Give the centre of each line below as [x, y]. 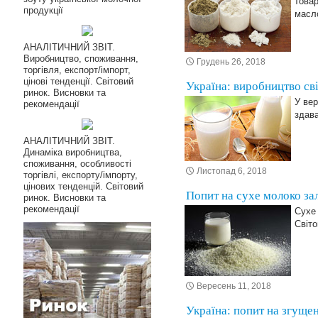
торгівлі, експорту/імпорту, [80, 175]
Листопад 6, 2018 [232, 171]
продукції [43, 10]
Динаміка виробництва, [72, 152]
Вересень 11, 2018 [234, 286]
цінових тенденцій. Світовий [83, 186]
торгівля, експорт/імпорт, [77, 70]
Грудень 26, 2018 [231, 62]
